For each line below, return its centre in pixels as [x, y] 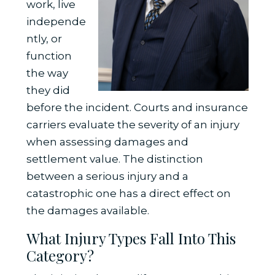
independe [56, 22]
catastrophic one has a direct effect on [128, 194]
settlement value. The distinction [114, 159]
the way [47, 73]
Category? [60, 256]
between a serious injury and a [107, 176]
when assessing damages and [107, 142]
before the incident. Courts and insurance [137, 108]
